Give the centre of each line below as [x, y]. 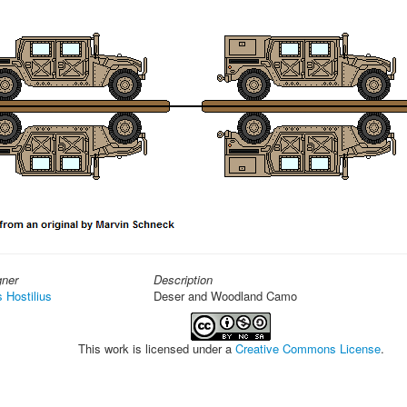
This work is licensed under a [156, 348]
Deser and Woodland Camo [225, 296]
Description [183, 279]
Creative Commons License [308, 348]
